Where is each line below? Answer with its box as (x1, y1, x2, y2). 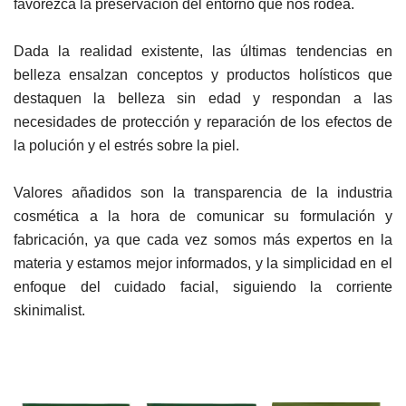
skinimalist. (14, 303, 85, 318)
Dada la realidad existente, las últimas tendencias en (14, 43, 392, 59)
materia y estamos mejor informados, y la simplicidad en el (14, 256, 392, 271)
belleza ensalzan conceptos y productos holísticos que (14, 67, 392, 82)
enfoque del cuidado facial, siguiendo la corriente (14, 279, 392, 295)
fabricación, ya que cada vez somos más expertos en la (14, 232, 392, 247)
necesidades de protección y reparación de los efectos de (14, 114, 392, 130)
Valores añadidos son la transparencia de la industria (14, 185, 392, 200)
